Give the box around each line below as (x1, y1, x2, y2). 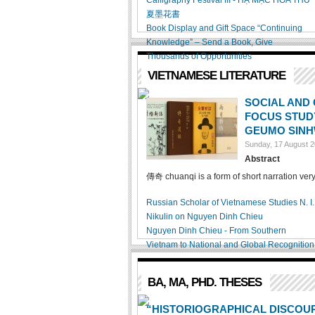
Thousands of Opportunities (146, 51, 252, 61)
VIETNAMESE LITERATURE (148, 69, 285, 82)
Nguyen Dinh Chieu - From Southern (146, 226, 286, 236)
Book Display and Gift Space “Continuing (146, 23, 302, 33)
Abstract (245, 154, 280, 164)
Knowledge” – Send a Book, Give (146, 37, 273, 47)
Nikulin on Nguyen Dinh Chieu (146, 212, 263, 221)
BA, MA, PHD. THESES (148, 276, 262, 289)
